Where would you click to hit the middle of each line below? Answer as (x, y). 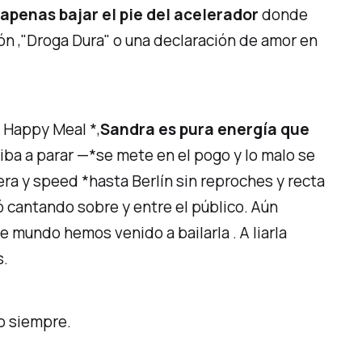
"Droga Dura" (66, 41)
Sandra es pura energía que (205, 130)
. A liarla (260, 233)
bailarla (206, 233)
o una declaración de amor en (214, 41)
